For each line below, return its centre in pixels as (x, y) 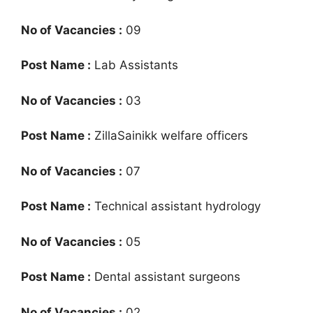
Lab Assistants (134, 65)
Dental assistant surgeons (166, 277)
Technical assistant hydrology (176, 206)
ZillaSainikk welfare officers (169, 136)
